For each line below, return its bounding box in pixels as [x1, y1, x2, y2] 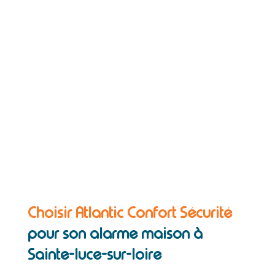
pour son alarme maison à [27, 225, 203, 243]
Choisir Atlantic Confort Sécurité [27, 204, 232, 222]
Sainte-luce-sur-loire [27, 246, 161, 264]
